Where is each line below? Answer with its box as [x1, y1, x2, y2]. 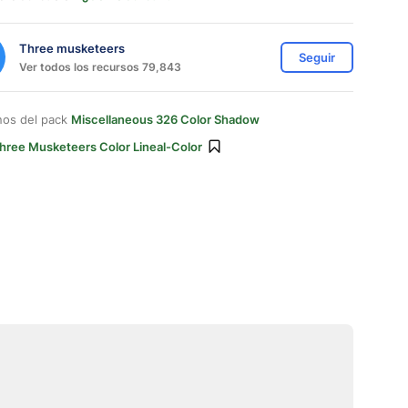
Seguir [299, 50, 335, 65]
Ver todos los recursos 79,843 [19, 59, 181, 74]
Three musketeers [19, 40, 125, 56]
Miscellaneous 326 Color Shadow [71, 112, 260, 127]
